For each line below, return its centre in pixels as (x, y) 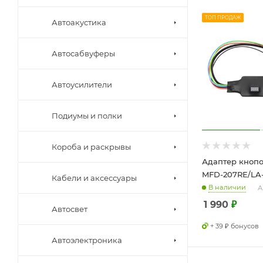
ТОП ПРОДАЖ (223, 18)
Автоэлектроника (87, 240)
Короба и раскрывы (91, 146)
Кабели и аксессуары (94, 178)
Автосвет (70, 209)
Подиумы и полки (87, 115)
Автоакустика (79, 22)
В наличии (227, 187)
